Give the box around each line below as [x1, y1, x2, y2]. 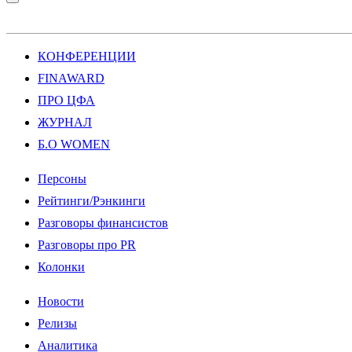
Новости [38, 295, 84, 308]
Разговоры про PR [38, 238, 136, 251]
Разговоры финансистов [38, 216, 168, 229]
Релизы [38, 317, 77, 330]
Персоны [38, 172, 86, 185]
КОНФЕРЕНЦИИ [38, 49, 136, 63]
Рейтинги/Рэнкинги [38, 194, 145, 207]
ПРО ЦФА [38, 93, 95, 107]
